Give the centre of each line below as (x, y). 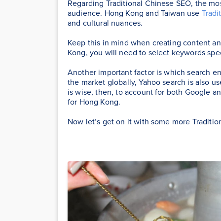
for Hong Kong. (94, 102)
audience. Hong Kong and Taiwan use (135, 13)
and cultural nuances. (105, 23)
